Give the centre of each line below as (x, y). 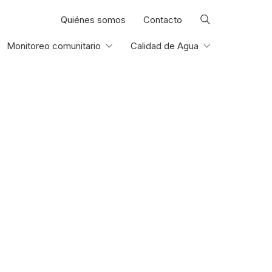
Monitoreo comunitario (54, 46)
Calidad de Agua (165, 46)
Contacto (163, 20)
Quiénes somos (93, 20)
